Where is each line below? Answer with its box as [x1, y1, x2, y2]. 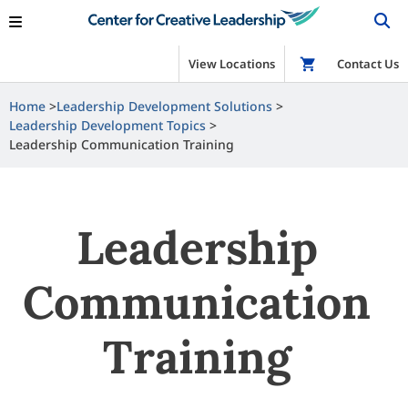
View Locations [189, 56, 275, 72]
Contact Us [337, 56, 399, 72]
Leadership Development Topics [9, 117, 206, 134]
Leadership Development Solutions [56, 97, 272, 115]
